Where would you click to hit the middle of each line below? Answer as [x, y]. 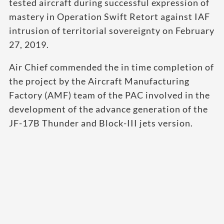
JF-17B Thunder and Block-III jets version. [102, 123]
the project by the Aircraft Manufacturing [99, 81]
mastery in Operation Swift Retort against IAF [109, 16]
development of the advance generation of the [108, 109]
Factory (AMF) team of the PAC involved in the [109, 95]
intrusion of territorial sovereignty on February [112, 30]
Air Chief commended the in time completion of [111, 67]
